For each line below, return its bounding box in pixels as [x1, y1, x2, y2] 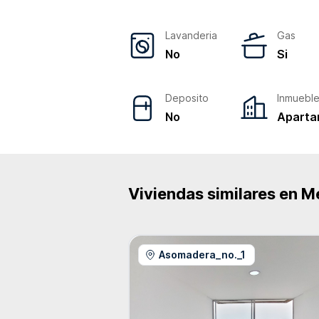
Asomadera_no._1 [159, 249, 246, 261]
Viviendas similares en [128, 184, 301, 203]
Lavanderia [165, 29, 217, 41]
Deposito [165, 92, 209, 104]
